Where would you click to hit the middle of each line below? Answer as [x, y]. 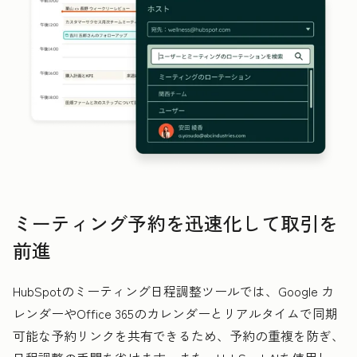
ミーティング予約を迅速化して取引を [175, 222]
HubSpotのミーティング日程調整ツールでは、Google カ [173, 290]
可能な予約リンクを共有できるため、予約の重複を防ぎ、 [178, 335]
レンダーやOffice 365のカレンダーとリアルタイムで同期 [175, 313]
